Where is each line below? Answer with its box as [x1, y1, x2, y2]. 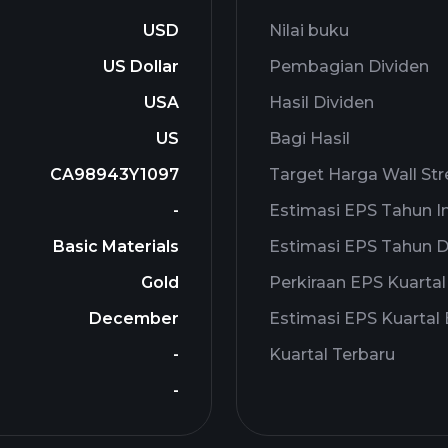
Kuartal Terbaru [269, 345, 395, 364]
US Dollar [103, 57, 179, 76]
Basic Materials [53, 237, 179, 256]
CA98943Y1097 [50, 165, 179, 184]
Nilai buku [269, 21, 349, 40]
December [89, 309, 179, 328]
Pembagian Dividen [269, 57, 429, 76]
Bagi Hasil [269, 129, 350, 148]
